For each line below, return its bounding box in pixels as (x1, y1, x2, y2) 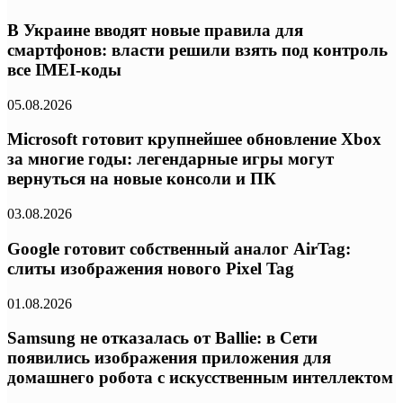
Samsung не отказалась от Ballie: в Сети (7, 328, 318, 348)
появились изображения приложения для (7, 348, 331, 368)
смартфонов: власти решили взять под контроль (7, 40, 388, 59)
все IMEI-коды (7, 59, 121, 79)
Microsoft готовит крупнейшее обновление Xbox (7, 130, 381, 149)
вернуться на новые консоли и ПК (7, 169, 276, 189)
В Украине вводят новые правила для (7, 20, 303, 40)
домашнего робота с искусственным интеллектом (7, 368, 393, 388)
